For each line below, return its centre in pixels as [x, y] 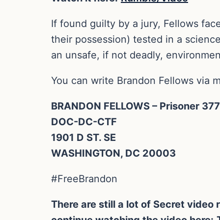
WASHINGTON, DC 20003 [113, 153]
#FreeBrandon [84, 179]
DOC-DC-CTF [84, 122]
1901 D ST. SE [83, 137]
